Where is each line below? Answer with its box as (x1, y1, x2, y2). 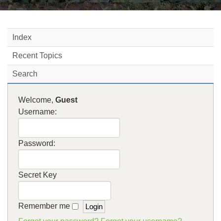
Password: (18, 139, 55, 147)
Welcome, (18, 95, 55, 104)
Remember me (18, 202, 72, 211)
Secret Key (18, 170, 57, 179)
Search (12, 70, 37, 78)
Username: (18, 107, 57, 116)
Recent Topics (12, 51, 62, 60)
